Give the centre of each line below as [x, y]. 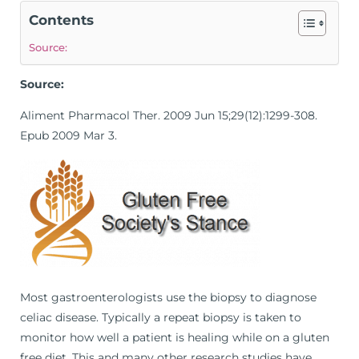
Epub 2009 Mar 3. [69, 135]
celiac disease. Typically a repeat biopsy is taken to [161, 317]
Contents [61, 20]
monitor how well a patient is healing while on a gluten [175, 337]
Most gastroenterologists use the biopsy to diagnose [168, 297]
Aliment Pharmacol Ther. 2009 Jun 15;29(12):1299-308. [169, 115]
